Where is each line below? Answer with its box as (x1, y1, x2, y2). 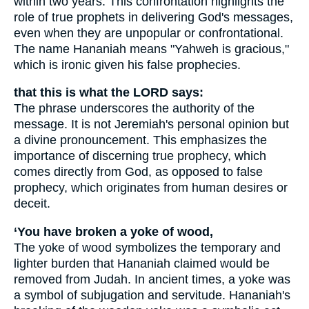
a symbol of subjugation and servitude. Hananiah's (14, 288, 290, 302)
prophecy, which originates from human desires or (14, 181, 288, 195)
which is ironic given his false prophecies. (14, 57, 241, 72)
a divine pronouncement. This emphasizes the (14, 133, 267, 148)
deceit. (14, 197, 50, 211)
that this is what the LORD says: (14, 86, 203, 100)
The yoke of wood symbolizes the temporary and (14, 240, 281, 255)
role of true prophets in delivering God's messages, (14, 10, 293, 24)
